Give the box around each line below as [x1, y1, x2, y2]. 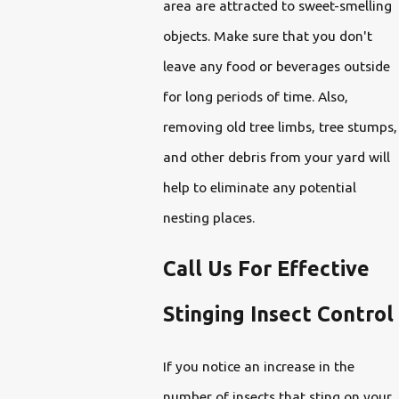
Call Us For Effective [162, 256, 370, 281]
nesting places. [162, 208, 258, 225]
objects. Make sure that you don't [162, 27, 372, 44]
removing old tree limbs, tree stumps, [162, 118, 397, 134]
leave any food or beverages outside [162, 57, 390, 74]
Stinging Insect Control [162, 302, 394, 326]
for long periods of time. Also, [162, 87, 348, 104]
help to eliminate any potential [162, 178, 356, 195]
